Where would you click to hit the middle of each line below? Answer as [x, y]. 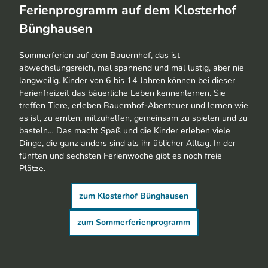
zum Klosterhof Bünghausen [134, 196]
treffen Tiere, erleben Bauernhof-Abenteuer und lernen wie [134, 105]
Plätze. [33, 168]
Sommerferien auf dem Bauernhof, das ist [100, 55]
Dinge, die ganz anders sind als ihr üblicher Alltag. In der [127, 143]
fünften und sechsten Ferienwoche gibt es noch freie [121, 156]
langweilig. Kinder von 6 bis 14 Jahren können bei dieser [127, 80]
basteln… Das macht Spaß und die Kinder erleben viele [125, 130]
